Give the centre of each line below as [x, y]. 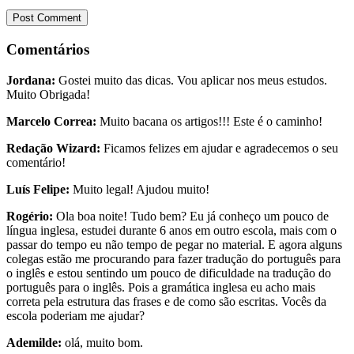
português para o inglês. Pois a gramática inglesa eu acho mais [161, 287]
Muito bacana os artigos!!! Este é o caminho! [209, 121]
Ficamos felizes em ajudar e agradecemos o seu [219, 148]
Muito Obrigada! [48, 94]
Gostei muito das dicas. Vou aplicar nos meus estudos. [191, 80]
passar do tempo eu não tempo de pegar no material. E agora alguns [174, 244]
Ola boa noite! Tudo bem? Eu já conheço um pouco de [191, 216]
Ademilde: [34, 342]
